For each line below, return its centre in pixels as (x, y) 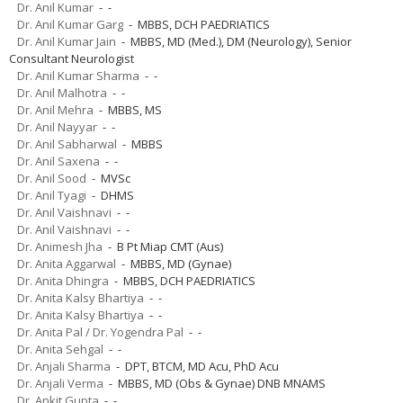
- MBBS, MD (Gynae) (174, 263)
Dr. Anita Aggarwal (67, 263)
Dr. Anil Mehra (55, 109)
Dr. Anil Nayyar (57, 126)
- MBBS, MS (128, 109)
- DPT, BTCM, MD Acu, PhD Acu (195, 366)
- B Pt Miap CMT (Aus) (163, 246)
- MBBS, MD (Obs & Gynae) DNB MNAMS (215, 383)
